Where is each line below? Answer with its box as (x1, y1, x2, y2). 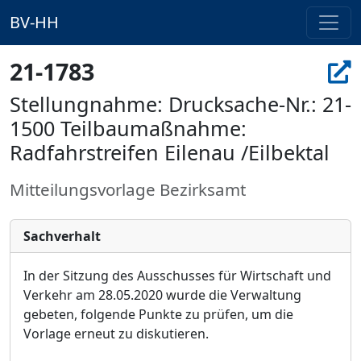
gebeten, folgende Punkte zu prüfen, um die (23, 305, 293, 323)
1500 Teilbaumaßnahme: (10, 114, 247, 142)
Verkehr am (23, 286, 98, 304)
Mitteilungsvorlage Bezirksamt (10, 178, 246, 201)
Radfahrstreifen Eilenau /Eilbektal (10, 139, 330, 166)
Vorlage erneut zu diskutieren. (23, 325, 209, 342)
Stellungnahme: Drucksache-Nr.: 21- (10, 90, 351, 118)
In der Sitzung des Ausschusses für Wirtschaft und (23, 267, 331, 284)
